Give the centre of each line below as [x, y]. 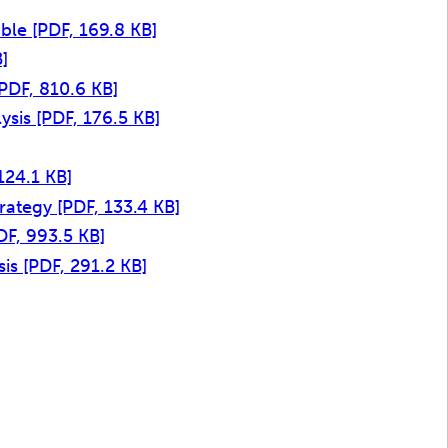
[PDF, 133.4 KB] [118, 206]
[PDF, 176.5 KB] [98, 118]
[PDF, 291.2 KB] [85, 265]
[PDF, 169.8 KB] [94, 29]
